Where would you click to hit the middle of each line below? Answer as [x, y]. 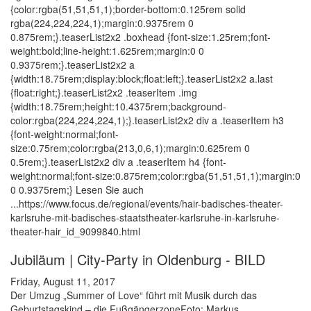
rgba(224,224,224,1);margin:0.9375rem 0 [102, 23]
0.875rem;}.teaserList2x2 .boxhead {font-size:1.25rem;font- [141, 37]
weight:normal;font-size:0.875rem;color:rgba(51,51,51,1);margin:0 [155, 176]
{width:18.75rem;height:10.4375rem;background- [118, 107]
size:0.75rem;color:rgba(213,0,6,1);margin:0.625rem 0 [130, 148]
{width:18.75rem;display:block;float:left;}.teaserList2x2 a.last [142, 79]
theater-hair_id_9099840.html [75, 232]
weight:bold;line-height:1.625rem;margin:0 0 [107, 51]
